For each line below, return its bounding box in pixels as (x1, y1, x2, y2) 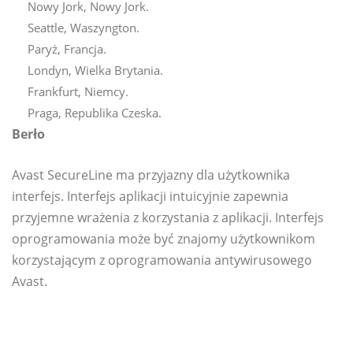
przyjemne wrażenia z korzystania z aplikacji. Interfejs (12, 209, 324, 227)
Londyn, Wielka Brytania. (28, 62, 163, 79)
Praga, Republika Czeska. (28, 105, 162, 121)
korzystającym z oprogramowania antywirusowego (12, 251, 312, 269)
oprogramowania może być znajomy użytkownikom (12, 230, 315, 248)
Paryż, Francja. (28, 41, 106, 58)
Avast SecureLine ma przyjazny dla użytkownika (12, 166, 290, 184)
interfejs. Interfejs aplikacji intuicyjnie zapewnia (12, 188, 288, 206)
